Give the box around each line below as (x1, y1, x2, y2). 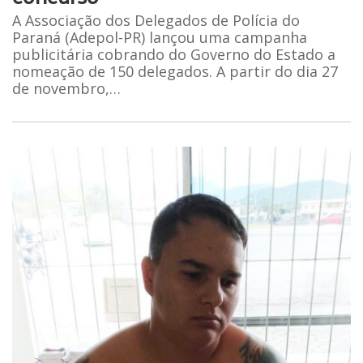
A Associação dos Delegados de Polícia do (12, 11, 300, 31)
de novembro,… (12, 79, 121, 99)
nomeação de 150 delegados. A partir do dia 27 (12, 62, 338, 82)
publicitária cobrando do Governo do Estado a (12, 45, 335, 65)
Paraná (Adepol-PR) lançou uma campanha (12, 28, 307, 48)
